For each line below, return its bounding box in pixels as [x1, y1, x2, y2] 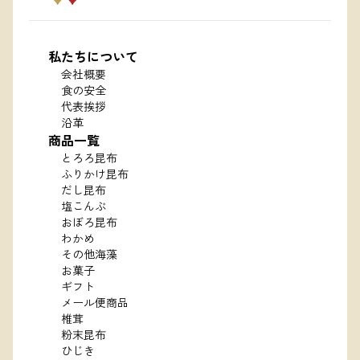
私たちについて [48, 47, 138, 66]
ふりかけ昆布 [61, 166, 129, 182]
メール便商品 [61, 294, 129, 310]
